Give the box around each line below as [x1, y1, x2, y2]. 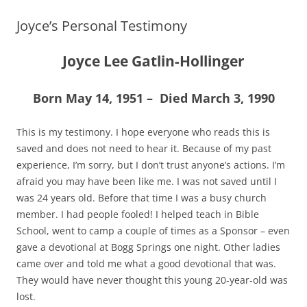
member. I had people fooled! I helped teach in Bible [16, 208, 259, 221]
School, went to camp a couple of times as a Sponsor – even [16, 224, 290, 238]
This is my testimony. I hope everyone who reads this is [16, 125, 270, 139]
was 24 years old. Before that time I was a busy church [16, 191, 267, 205]
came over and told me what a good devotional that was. [16, 257, 276, 271]
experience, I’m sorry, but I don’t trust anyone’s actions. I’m [16, 158, 285, 172]
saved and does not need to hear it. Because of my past [16, 142, 271, 156]
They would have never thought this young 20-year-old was [16, 273, 288, 287]
